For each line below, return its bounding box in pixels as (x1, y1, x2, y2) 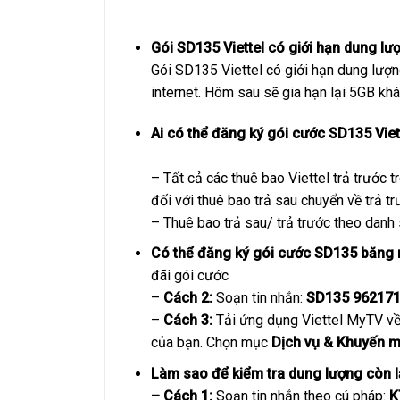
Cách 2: (162, 289, 212, 307)
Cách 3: (162, 312, 212, 329)
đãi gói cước (150, 267, 229, 285)
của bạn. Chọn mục (150, 334, 271, 352)
